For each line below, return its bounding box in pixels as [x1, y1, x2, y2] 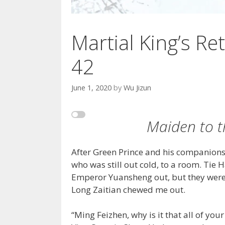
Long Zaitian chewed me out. [71, 183, 185, 195]
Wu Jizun [124, 83, 151, 93]
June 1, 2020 [71, 83, 111, 93]
